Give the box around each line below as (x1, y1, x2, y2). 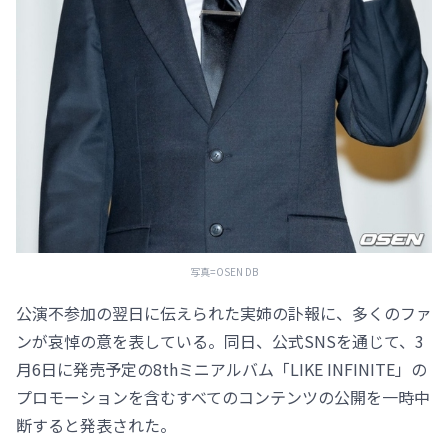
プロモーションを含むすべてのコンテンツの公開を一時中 (16, 384, 430, 409)
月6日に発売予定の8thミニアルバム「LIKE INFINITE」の (16, 356, 427, 381)
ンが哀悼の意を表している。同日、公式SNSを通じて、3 (16, 328, 424, 353)
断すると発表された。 (16, 412, 176, 437)
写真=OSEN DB (190, 263, 258, 279)
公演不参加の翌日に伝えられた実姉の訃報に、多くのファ (16, 300, 432, 325)
